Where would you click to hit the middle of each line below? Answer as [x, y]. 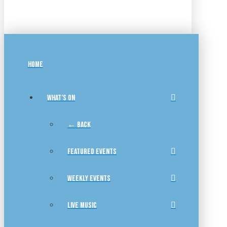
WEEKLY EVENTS [89, 179]
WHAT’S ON [61, 98]
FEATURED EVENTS [92, 152]
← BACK [79, 125]
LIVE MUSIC [82, 206]
